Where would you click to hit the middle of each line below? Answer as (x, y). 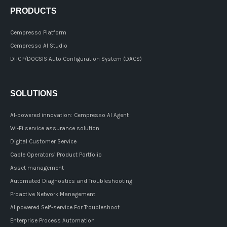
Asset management (37, 168)
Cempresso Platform (38, 33)
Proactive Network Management (53, 194)
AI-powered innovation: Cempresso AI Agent (69, 115)
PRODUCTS (33, 11)
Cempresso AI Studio (39, 46)
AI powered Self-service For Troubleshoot (65, 207)
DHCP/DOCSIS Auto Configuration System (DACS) (76, 59)
